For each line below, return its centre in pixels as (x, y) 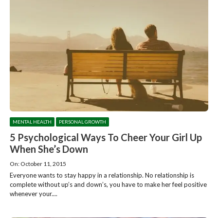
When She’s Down (49, 149)
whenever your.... (34, 193)
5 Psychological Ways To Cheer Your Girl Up (106, 137)
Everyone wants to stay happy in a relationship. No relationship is (102, 175)
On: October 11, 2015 (38, 163)
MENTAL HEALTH (32, 121)
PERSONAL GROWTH (82, 121)
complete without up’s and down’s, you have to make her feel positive (108, 184)
